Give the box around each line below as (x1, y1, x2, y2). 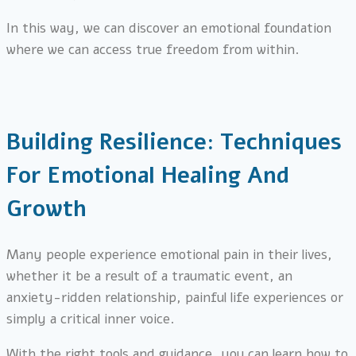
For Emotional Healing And (6, 161, 289, 192)
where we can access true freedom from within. (6, 40, 299, 59)
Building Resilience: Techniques (6, 127, 342, 158)
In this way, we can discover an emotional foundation (6, 18, 331, 37)
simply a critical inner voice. (6, 310, 174, 329)
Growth (6, 194, 87, 225)
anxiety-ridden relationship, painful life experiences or (6, 288, 343, 308)
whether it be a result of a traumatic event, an (6, 267, 292, 286)
